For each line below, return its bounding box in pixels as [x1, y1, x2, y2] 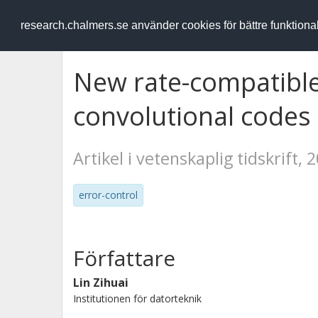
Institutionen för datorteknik [73, 292, 202, 305]
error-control [79, 188, 138, 202]
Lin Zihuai [73, 275, 128, 290]
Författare [73, 243, 175, 273]
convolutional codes [73, 99, 311, 133]
